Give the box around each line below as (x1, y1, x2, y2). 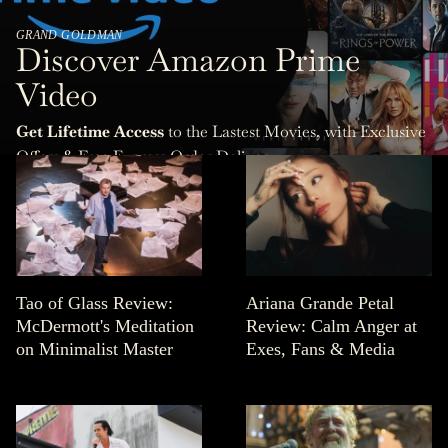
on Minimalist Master (16, 339, 173, 360)
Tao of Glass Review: (16, 293, 173, 314)
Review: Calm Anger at (246, 316, 417, 337)
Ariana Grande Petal (246, 293, 394, 314)
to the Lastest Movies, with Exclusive (164, 120, 426, 142)
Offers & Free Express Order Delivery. (16, 145, 279, 167)
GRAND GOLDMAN (16, 28, 123, 43)
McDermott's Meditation (16, 316, 194, 337)
